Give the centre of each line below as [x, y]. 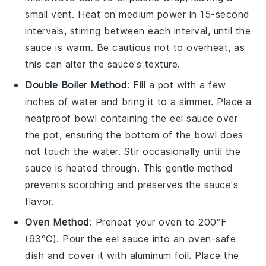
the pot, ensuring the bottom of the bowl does [134, 135]
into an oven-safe [193, 239]
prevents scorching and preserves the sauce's [132, 185]
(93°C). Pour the [65, 239]
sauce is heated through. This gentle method [129, 168]
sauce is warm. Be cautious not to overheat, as [135, 48]
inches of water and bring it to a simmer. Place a [138, 102]
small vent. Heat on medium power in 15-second [137, 15]
